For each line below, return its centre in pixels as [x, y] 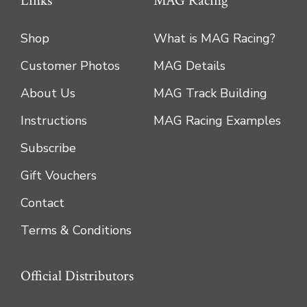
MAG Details [189, 66]
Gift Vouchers [58, 176]
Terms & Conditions [76, 231]
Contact [42, 203]
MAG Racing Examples [217, 121]
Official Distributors [77, 276]
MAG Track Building [210, 94]
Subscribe [48, 148]
